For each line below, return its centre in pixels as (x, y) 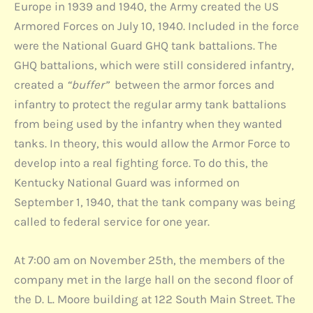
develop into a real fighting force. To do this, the (141, 163)
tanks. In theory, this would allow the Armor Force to (152, 144)
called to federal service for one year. (112, 222)
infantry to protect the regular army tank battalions (150, 104)
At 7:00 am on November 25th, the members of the (150, 260)
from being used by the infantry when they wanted (148, 124)
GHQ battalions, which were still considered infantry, (154, 65)
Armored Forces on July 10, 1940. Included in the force (156, 26)
